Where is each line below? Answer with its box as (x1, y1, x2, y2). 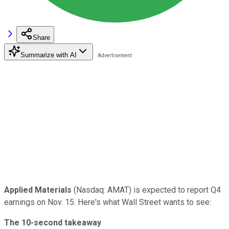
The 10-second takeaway (4, 217, 101, 227)
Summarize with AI (20, 51, 77, 59)
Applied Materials (4, 185, 72, 195)
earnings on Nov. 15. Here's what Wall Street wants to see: (4, 197, 211, 207)
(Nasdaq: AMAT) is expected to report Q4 (72, 185, 221, 195)
